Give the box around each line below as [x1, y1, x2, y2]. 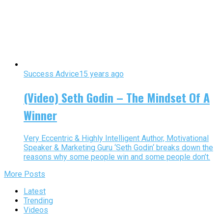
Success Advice [24, 69, 79, 79]
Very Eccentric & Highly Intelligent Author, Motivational [24, 134, 209, 143]
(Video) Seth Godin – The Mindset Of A [24, 88, 210, 107]
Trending [24, 196, 53, 206]
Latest [24, 187, 46, 196]
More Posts [4, 169, 45, 179]
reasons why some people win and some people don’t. [24, 152, 210, 162]
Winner [24, 106, 57, 124]
